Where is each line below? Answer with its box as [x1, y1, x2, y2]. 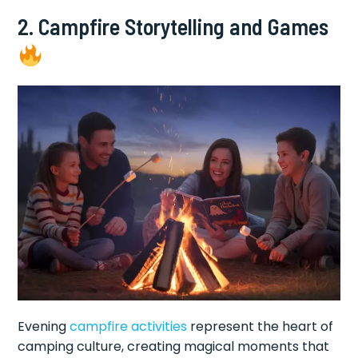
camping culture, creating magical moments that [18, 337, 330, 356]
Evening [18, 317, 70, 336]
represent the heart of [187, 317, 334, 336]
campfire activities [70, 317, 188, 336]
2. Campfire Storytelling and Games [18, 13, 329, 41]
